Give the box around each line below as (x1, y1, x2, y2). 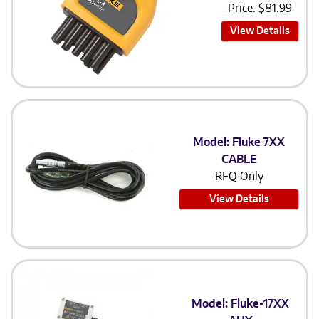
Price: (228, 3, 258, 14)
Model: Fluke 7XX (193, 137, 286, 149)
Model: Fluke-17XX (192, 298, 290, 310)
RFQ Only (214, 171, 263, 183)
